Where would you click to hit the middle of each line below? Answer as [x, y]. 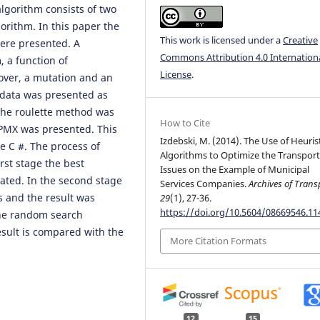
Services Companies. [205, 184]
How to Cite [185, 123]
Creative [301, 40]
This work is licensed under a [222, 40]
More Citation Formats [219, 241]
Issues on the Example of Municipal [235, 170]
